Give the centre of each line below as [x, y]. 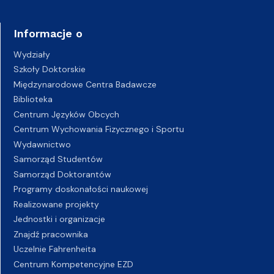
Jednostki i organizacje [59, 219]
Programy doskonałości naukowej [81, 189]
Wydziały [32, 54]
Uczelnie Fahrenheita [55, 249]
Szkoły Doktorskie [50, 69]
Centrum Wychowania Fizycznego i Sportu [99, 129]
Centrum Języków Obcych [66, 114]
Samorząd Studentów [58, 159]
